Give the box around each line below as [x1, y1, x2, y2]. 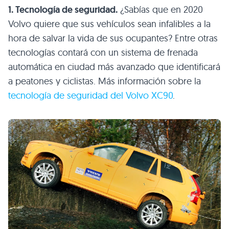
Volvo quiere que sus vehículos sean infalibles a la [8, 18, 211, 30]
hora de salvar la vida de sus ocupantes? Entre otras [8, 32, 218, 44]
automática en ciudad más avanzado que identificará [8, 61, 220, 73]
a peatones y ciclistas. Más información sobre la [8, 75, 201, 87]
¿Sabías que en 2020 [118, 4, 203, 16]
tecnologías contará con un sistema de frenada [8, 47, 198, 59]
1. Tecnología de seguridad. [8, 4, 118, 16]
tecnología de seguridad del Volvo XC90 [8, 89, 173, 102]
